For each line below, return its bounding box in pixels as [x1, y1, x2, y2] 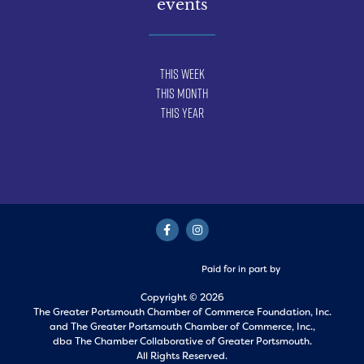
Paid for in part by [201, 262, 280, 275]
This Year [160, 104, 204, 123]
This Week [159, 65, 205, 84]
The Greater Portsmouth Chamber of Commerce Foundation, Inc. [32, 305, 331, 318]
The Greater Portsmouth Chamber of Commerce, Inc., [70, 319, 315, 333]
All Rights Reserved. [136, 349, 227, 362]
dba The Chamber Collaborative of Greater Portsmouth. [52, 334, 312, 348]
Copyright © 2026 [140, 290, 224, 304]
